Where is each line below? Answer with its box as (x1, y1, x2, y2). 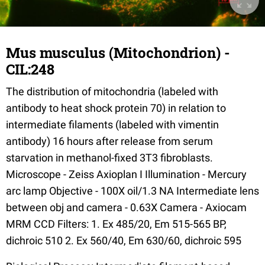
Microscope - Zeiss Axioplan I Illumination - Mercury (6, 167, 247, 180)
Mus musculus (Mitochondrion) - (6, 43, 230, 62)
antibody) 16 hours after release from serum (6, 134, 213, 147)
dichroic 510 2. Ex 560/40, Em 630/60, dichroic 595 (6, 234, 241, 247)
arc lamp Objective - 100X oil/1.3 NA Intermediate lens (6, 184, 259, 197)
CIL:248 (6, 59, 54, 79)
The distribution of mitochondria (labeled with (6, 85, 218, 98)
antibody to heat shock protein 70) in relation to (6, 101, 226, 114)
